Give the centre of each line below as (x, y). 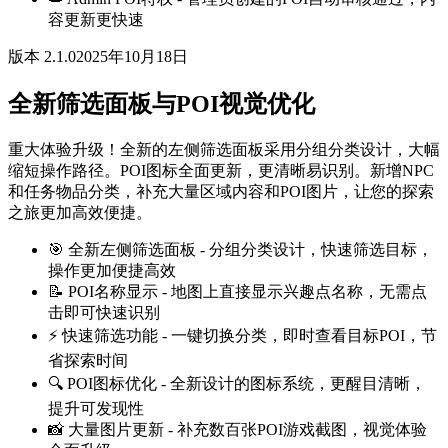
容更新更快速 (96, 19)
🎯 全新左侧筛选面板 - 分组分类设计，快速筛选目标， (240, 249)
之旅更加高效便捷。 (80, 212)
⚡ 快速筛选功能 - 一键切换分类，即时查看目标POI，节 (242, 335)
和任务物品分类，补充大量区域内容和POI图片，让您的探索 (221, 191)
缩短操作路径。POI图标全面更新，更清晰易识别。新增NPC (221, 170)
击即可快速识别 (104, 312)
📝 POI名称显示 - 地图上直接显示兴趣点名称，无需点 (237, 291)
